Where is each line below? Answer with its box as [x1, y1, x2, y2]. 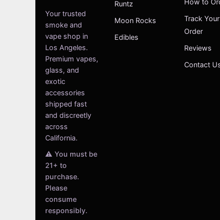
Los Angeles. [45, 43, 88, 52]
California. [45, 134, 78, 142]
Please [45, 184, 67, 192]
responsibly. [45, 206, 87, 215]
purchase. [45, 172, 79, 181]
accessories [45, 88, 85, 97]
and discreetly [45, 111, 91, 119]
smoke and [45, 21, 82, 29]
